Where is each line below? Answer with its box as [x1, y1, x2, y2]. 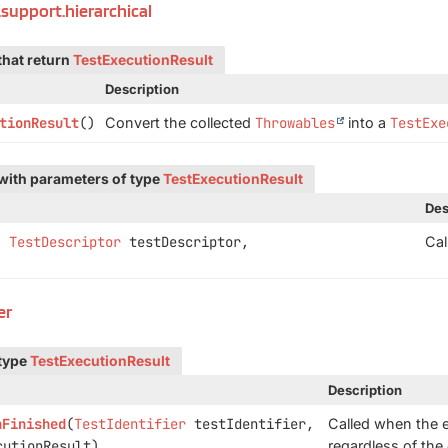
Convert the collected [104, 114, 255, 131]
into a [343, 114, 390, 131]
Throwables [254, 114, 335, 132]
